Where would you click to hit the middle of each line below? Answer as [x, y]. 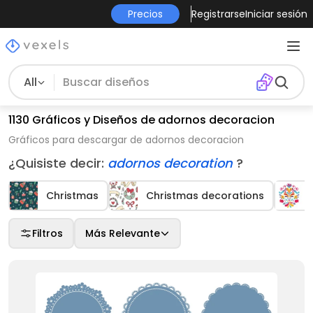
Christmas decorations [205, 196]
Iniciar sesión [276, 14]
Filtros [48, 233]
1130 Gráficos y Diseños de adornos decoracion [141, 120]
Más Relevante [123, 233]
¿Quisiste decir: [58, 163]
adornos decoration [172, 163]
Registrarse [218, 14]
